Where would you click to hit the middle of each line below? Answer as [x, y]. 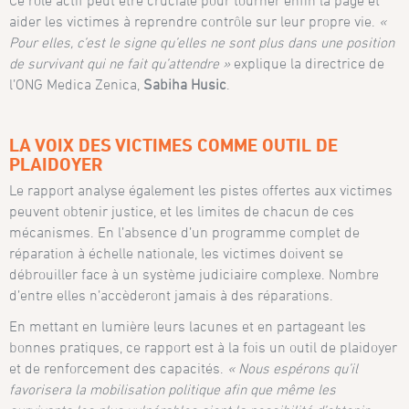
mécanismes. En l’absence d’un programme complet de [185, 231]
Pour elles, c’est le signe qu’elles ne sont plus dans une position [202, 42]
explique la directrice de [308, 63]
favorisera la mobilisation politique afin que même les [173, 388]
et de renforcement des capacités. [119, 367]
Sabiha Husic [185, 84]
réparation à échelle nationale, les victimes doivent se [177, 252]
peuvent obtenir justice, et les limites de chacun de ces [182, 210]
